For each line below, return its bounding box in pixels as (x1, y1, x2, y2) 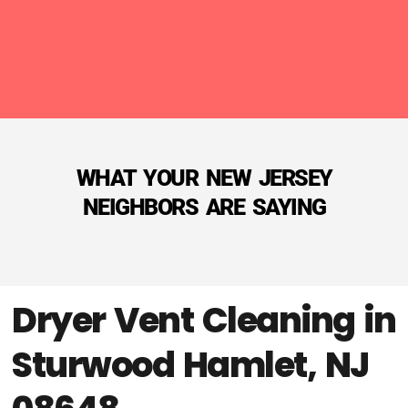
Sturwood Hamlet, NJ (12, 340, 369, 389)
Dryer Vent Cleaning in (12, 295, 396, 344)
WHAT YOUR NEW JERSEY (76, 164, 332, 191)
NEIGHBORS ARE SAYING (82, 193, 326, 220)
